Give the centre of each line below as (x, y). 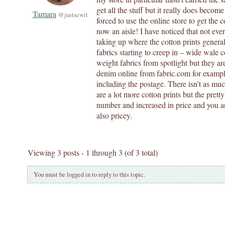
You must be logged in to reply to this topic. (89, 175)
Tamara (44, 14)
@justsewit (73, 15)
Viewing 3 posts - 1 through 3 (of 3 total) (93, 152)
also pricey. (114, 115)
